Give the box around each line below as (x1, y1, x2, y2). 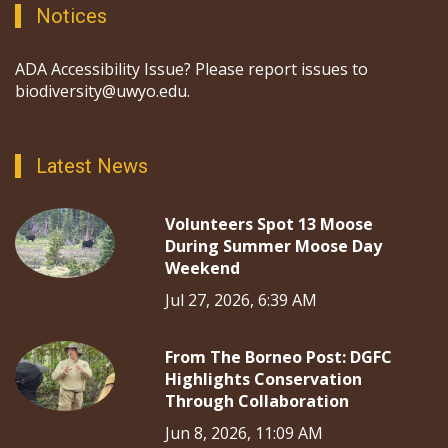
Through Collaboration (165, 389, 349, 412)
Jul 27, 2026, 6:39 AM (165, 288, 317, 311)
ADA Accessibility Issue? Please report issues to (15, 57, 368, 80)
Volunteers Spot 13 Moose (165, 212, 373, 235)
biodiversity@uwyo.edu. (15, 79, 190, 102)
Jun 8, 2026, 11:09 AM (165, 421, 323, 444)
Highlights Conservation (165, 367, 362, 390)
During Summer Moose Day (165, 234, 382, 257)
